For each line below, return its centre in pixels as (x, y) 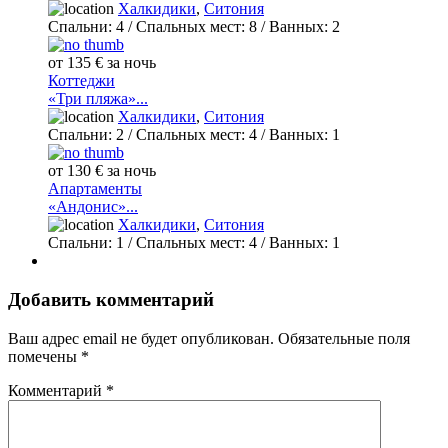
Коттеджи (81, 81)
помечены (44, 356)
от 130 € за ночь (102, 171)
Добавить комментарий (111, 299)
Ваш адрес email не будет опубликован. (141, 338)
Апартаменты (95, 189)
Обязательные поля (344, 338)
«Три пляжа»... (98, 99)
